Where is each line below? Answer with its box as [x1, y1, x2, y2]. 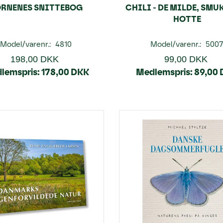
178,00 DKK [41, 66, 89, 78]
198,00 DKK [10, 54, 59, 64]
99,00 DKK [164, 54, 208, 64]
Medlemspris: [136, 66, 193, 78]
